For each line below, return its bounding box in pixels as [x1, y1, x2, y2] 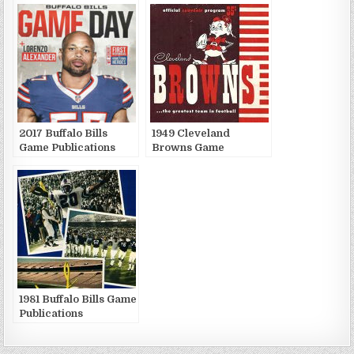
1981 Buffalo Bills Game [19, 292, 137, 305]
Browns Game [152, 141, 225, 153]
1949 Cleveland [152, 126, 231, 139]
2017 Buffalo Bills [19, 126, 108, 139]
